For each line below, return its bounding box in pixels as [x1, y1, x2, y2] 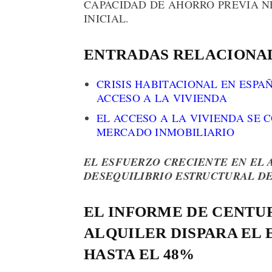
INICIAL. [84, 11, 129, 26]
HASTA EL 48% [84, 246, 195, 263]
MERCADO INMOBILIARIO [97, 124, 235, 140]
